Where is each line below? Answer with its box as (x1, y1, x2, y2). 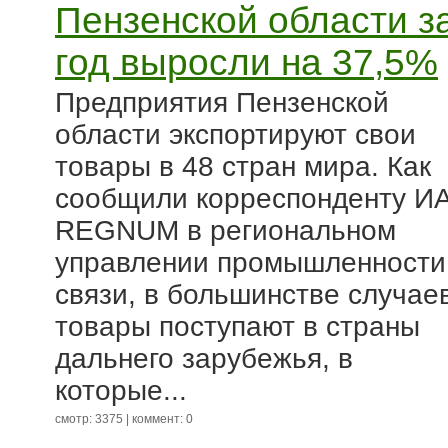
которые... (55, 375, 187, 406)
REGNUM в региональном (55, 215, 396, 246)
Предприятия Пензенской (55, 87, 389, 118)
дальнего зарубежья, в (55, 343, 353, 374)
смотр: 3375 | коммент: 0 (55, 412, 193, 426)
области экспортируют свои (55, 119, 416, 150)
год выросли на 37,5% (55, 42, 438, 83)
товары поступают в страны (55, 311, 420, 342)
